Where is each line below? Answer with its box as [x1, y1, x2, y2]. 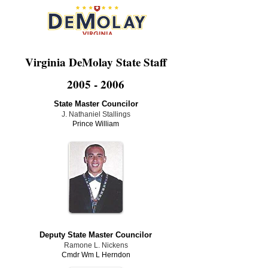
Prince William [72, 120, 119, 128]
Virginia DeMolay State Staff [25, 54, 167, 70]
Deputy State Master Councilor [39, 230, 152, 239]
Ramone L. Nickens [63, 241, 128, 249]
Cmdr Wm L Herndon [61, 251, 130, 259]
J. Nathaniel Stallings [61, 110, 130, 118]
